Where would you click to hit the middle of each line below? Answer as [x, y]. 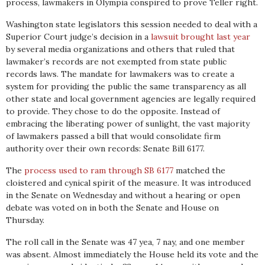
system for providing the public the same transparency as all [126, 86]
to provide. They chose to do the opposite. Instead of [113, 111]
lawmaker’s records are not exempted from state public [116, 62]
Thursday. [25, 220]
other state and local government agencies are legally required [131, 99]
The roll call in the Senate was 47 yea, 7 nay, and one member [125, 242]
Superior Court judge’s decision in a [78, 37]
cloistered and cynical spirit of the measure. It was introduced [128, 183]
